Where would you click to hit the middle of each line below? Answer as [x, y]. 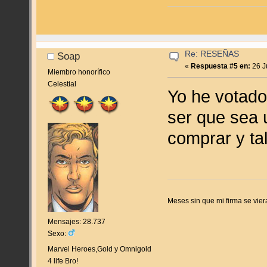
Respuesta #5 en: [221, 66]
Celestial [62, 84]
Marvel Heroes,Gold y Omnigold [99, 249]
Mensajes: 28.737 [76, 222]
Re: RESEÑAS [212, 54]
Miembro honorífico [79, 72]
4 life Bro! [63, 261]
